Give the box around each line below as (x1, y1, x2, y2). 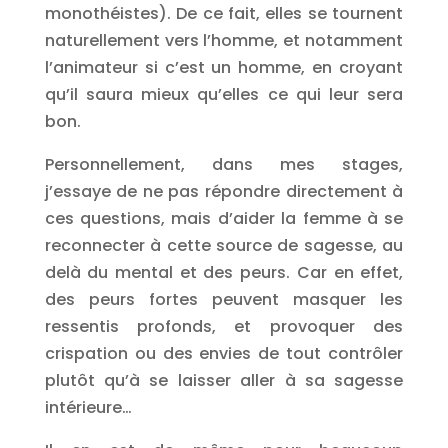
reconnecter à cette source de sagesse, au (44, 234, 404, 257)
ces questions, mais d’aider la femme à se (44, 207, 404, 230)
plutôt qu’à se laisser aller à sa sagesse (44, 369, 404, 392)
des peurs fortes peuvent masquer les (44, 288, 404, 311)
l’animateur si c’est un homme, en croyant (44, 56, 404, 79)
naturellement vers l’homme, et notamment (44, 29, 404, 52)
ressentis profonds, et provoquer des (44, 315, 404, 338)
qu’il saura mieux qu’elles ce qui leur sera (44, 83, 404, 106)
